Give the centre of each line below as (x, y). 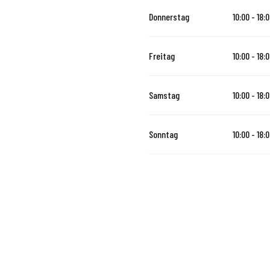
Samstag (164, 95)
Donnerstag (169, 17)
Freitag (162, 56)
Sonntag (163, 134)
